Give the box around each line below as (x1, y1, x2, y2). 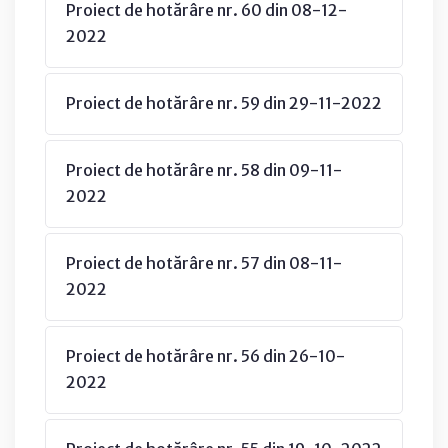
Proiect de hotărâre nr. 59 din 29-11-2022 (66, 92, 382, 113)
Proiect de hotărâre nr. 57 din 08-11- (66, 252, 342, 273)
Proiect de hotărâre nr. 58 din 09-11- (66, 159, 342, 180)
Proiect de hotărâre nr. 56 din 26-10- (66, 345, 345, 366)
